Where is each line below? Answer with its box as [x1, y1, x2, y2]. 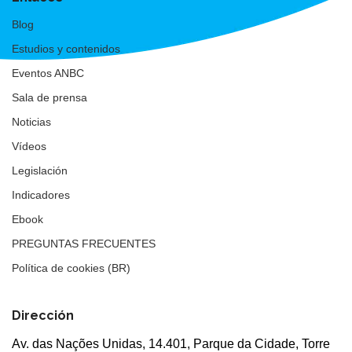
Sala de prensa [12, 90, 87, 104]
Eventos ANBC [12, 66, 84, 79]
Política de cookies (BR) [12, 261, 130, 274]
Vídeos [12, 139, 46, 152]
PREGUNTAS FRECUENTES [12, 236, 156, 250]
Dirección [12, 307, 74, 323]
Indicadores [12, 188, 70, 201]
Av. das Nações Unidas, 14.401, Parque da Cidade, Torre [12, 336, 330, 350]
